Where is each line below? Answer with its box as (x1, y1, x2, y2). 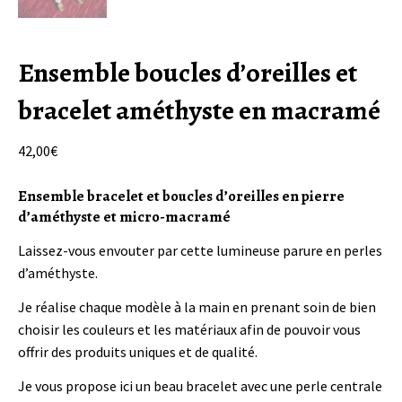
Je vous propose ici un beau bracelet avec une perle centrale (18, 376, 382, 395)
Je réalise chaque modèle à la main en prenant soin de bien (18, 297, 376, 316)
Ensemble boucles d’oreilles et (18, 54, 357, 91)
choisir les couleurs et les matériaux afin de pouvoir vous (18, 319, 361, 338)
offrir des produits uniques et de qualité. (18, 342, 258, 361)
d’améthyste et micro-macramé (18, 206, 231, 228)
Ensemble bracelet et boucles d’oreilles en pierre (18, 186, 345, 207)
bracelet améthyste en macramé (18, 92, 380, 128)
